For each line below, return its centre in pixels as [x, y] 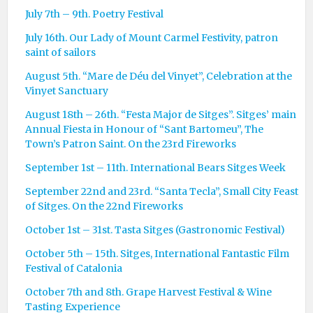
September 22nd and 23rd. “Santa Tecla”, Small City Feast [162, 191]
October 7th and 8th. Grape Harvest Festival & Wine [148, 292]
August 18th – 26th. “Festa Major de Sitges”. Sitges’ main [161, 115]
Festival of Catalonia [74, 268]
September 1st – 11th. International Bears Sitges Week [155, 168]
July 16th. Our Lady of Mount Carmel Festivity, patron [152, 38]
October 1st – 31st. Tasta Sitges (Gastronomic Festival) [155, 230]
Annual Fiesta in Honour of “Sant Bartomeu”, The [144, 129]
